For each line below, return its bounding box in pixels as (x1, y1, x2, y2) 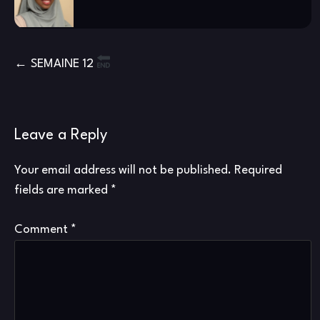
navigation (14, 78, 100, 96)
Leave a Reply (14, 127, 107, 143)
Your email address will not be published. (14, 164, 231, 176)
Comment (14, 224, 71, 236)
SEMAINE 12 (31, 57, 96, 70)
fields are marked (14, 184, 111, 196)
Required (234, 164, 282, 176)
